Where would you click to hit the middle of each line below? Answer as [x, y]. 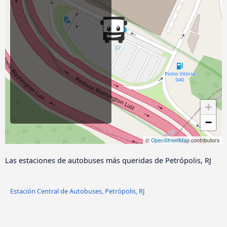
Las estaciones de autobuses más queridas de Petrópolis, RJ [108, 161]
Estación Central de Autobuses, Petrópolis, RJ [78, 191]
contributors [204, 140]
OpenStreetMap [170, 140]
